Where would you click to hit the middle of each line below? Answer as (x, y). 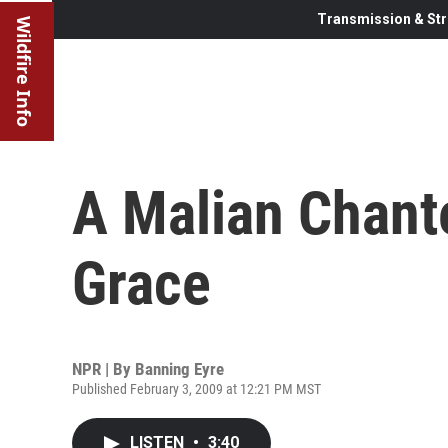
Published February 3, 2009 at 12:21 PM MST (196, 388)
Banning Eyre (179, 368)
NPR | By (103, 368)
